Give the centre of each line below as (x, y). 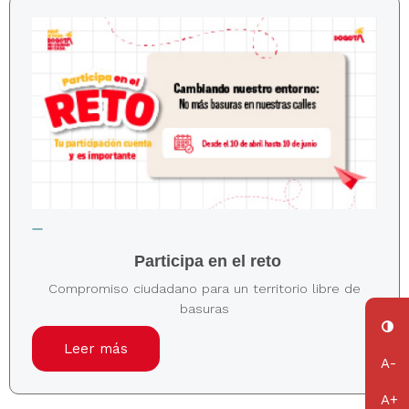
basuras (204, 308)
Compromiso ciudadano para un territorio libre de (204, 288)
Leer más (96, 349)
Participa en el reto (208, 262)
